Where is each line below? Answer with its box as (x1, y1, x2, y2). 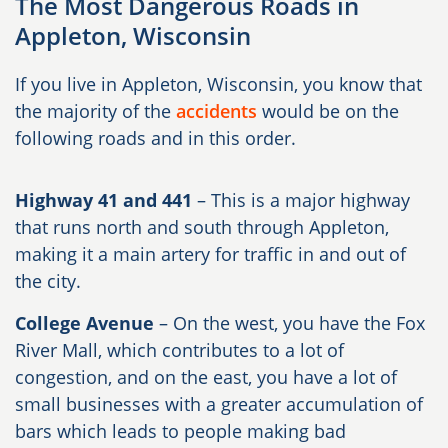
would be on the (257, 99, 399, 124)
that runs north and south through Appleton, (15, 215, 389, 240)
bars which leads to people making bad (15, 419, 346, 444)
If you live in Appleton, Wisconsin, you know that (15, 72, 422, 97)
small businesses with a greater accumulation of (15, 392, 423, 417)
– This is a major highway (192, 188, 410, 213)
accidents (176, 99, 257, 124)
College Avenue (15, 311, 154, 336)
